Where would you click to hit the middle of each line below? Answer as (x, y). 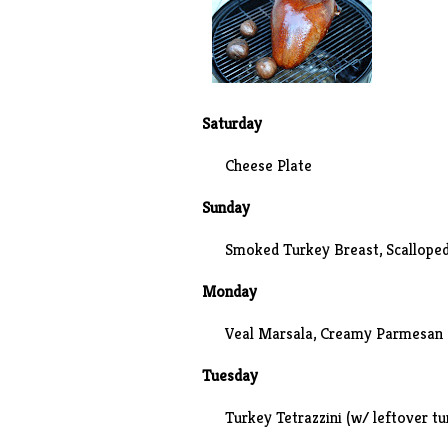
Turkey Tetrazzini (283, 417)
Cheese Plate (268, 165)
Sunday (229, 207)
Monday (233, 291)
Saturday (231, 123)
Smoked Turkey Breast (301, 249)
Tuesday (231, 375)
